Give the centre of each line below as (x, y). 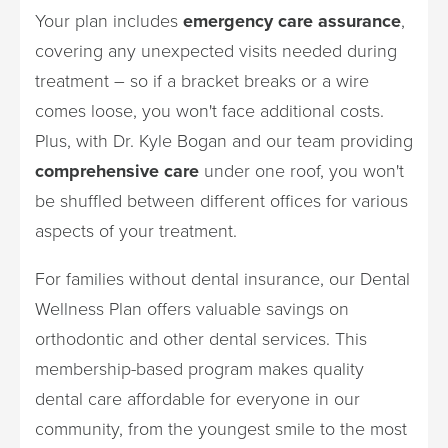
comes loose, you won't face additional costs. (209, 110)
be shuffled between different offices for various (221, 200)
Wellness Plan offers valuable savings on (192, 308)
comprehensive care (117, 170)
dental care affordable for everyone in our (197, 398)
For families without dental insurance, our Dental (222, 278)
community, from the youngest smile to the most (221, 428)
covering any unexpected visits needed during (216, 50)
